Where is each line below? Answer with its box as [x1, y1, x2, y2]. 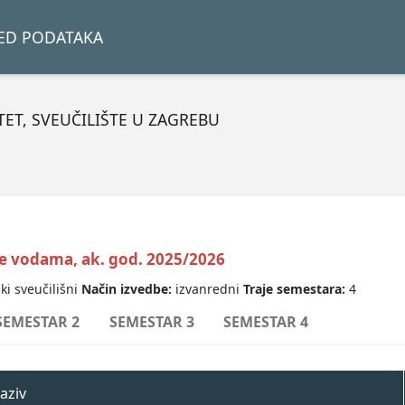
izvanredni [174, 279, 243, 297]
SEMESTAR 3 [108, 312, 194, 333]
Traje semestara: [242, 279, 349, 297]
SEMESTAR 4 [223, 312, 308, 333]
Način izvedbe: [80, 279, 175, 297]
